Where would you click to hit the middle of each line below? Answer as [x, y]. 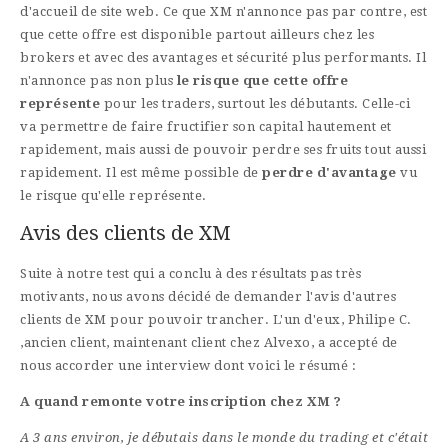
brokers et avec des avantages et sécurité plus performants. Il [223, 58]
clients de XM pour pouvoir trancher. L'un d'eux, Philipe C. [216, 320]
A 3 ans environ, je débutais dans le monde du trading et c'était [224, 438]
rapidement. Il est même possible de [141, 173]
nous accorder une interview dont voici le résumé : [190, 366]
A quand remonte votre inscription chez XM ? [181, 402]
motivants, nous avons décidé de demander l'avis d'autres [208, 297]
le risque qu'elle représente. [113, 196]
